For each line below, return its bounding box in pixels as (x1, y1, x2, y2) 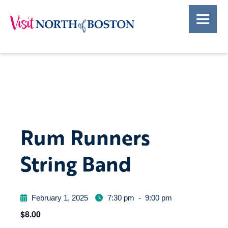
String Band (20, 149, 131, 179)
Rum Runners (20, 122, 150, 152)
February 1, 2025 (32, 193, 88, 202)
